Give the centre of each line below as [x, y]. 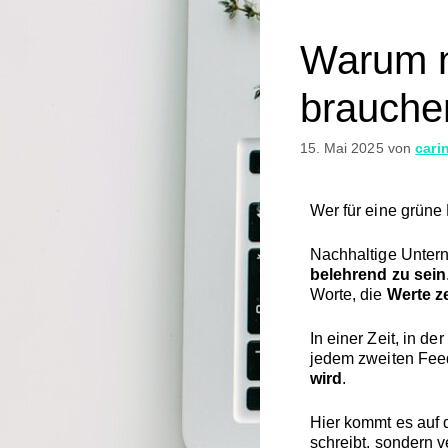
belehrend [350, 275]
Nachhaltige [355, 255]
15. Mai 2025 [341, 149]
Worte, [335, 295]
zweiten [388, 359]
